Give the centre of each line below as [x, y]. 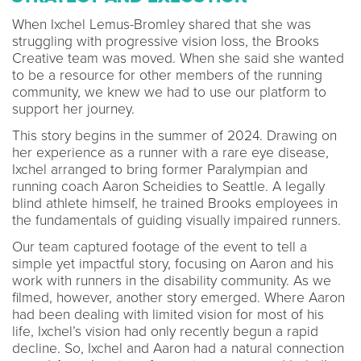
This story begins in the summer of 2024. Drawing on [174, 135]
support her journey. [75, 109]
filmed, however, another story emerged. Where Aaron [178, 297]
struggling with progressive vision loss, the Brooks [166, 41]
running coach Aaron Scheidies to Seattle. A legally [168, 186]
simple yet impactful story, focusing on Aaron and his [173, 263]
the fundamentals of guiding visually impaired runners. [180, 220]
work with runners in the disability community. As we [172, 280]
